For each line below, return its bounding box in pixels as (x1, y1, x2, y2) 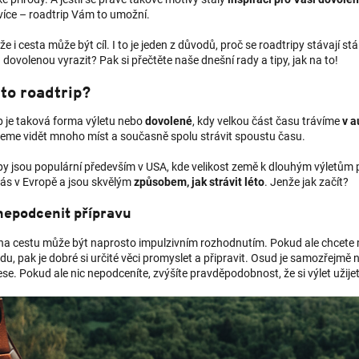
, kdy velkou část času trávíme (192, 115, 342, 128)
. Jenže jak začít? (264, 175, 349, 189)
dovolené (145, 115, 192, 128)
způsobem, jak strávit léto (134, 175, 264, 189)
